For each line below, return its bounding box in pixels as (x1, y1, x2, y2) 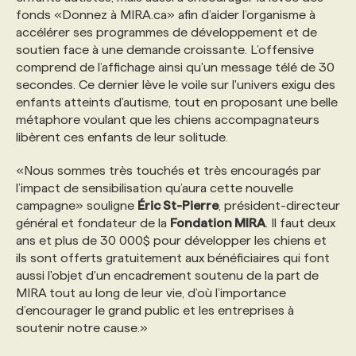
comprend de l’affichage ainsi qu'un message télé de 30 (16, 60, 335, 74)
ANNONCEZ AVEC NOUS (51, 131, 192, 145)
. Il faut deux (265, 216, 335, 230)
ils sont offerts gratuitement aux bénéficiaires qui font (16, 251, 330, 265)
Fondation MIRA (170, 216, 265, 230)
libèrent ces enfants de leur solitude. (16, 130, 228, 144)
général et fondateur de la (16, 216, 170, 230)
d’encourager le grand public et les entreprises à (16, 304, 294, 317)
